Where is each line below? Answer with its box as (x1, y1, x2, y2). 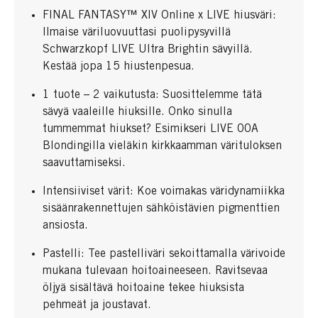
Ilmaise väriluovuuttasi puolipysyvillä (43, 27, 231, 38)
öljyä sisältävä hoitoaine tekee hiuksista (43, 283, 244, 294)
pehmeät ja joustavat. (43, 300, 151, 311)
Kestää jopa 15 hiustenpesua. (43, 61, 194, 72)
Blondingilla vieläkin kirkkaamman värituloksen (43, 141, 282, 152)
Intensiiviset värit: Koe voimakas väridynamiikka (43, 186, 285, 197)
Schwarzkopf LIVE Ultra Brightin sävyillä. (43, 44, 253, 55)
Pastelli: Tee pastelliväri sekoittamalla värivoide (43, 248, 285, 260)
